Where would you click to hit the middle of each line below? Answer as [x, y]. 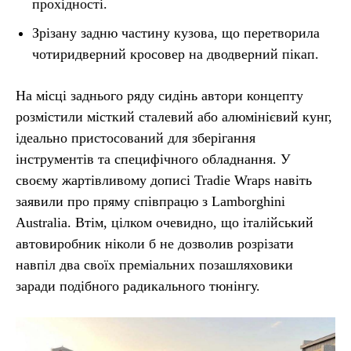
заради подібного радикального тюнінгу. [138, 286]
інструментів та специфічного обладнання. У [153, 159]
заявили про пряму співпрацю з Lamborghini [150, 202]
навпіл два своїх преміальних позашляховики [154, 265]
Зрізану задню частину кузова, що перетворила [176, 33]
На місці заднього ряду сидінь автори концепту [159, 96]
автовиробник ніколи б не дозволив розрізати [155, 244]
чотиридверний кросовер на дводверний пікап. [175, 54]
